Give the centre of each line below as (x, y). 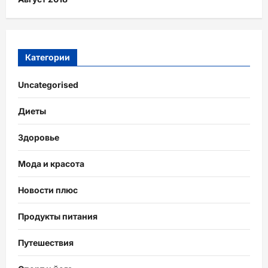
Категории (48, 57)
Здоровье (39, 137)
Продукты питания (58, 216)
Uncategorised (48, 84)
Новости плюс (48, 190)
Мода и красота (51, 163)
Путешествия (46, 242)
